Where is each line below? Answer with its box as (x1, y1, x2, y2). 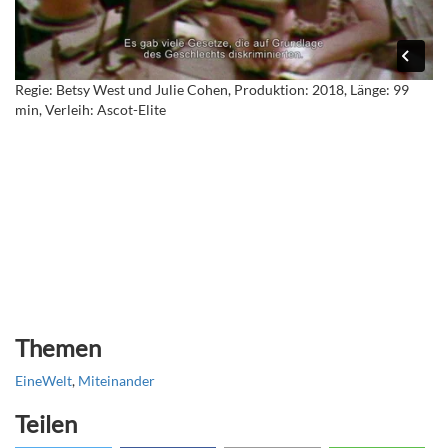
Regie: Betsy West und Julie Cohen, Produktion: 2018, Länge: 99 (15, 81, 409, 99)
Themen (15, 333, 101, 363)
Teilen (15, 409, 77, 439)
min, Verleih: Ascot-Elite (15, 101, 166, 119)
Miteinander (78, 372, 155, 390)
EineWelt (15, 372, 72, 390)
